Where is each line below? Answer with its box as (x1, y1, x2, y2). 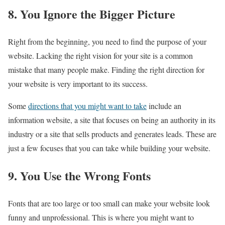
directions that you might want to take (28, 100, 147, 111)
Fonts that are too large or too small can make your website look (8, 198, 210, 209)
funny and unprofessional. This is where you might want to (8, 212, 194, 223)
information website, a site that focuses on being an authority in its (8, 115, 215, 126)
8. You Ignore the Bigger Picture (8, 5, 175, 23)
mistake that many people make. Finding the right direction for (8, 64, 204, 75)
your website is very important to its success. (8, 78, 148, 89)
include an (147, 100, 181, 111)
